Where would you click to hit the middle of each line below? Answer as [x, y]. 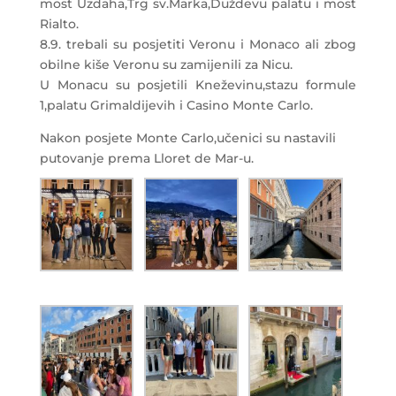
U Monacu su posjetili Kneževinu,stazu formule [198, 84]
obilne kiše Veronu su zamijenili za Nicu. [166, 64]
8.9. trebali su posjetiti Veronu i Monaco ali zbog [198, 44]
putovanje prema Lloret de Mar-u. [146, 158]
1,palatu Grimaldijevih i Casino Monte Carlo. [176, 105]
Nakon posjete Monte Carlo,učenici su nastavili [187, 137]
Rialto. [59, 23]
